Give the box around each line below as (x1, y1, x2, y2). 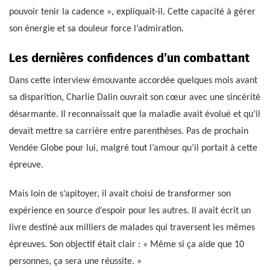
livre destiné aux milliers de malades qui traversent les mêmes (9, 223, 255, 233)
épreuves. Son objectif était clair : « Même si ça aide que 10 (9, 240, 244, 250)
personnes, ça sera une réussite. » (9, 257, 142, 267)
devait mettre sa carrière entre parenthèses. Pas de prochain (9, 127, 248, 137)
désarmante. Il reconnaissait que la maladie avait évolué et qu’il (9, 110, 260, 120)
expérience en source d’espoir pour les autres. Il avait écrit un (9, 206, 251, 216)
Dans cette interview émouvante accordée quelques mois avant (9, 76, 257, 86)
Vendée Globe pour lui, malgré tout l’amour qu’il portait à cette (9, 143, 257, 154)
